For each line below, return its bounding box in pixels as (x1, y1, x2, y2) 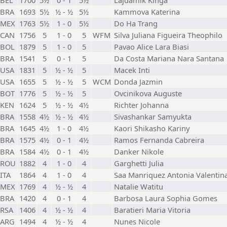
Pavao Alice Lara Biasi (114, 42, 189, 52)
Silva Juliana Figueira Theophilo (114, 30, 222, 40)
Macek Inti (114, 65, 150, 75)
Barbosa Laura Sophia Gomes (114, 193, 217, 203)
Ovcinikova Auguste (114, 88, 182, 98)
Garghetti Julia (114, 158, 164, 168)
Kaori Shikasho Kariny (114, 123, 190, 133)
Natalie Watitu (114, 181, 163, 192)
